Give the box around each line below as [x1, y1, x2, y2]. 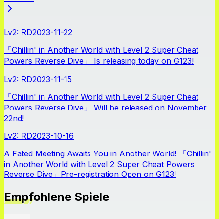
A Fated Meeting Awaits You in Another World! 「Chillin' [4, 149, 211, 159]
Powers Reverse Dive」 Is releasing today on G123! [4, 56, 194, 66]
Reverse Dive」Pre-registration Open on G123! [4, 169, 176, 179]
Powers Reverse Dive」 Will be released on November [4, 103, 207, 113]
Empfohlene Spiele [4, 190, 109, 204]
